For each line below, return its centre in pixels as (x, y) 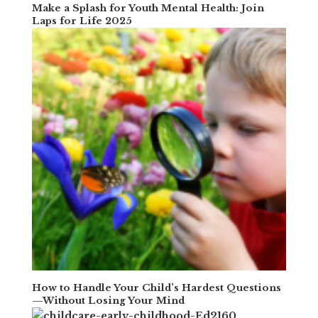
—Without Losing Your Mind (108, 301)
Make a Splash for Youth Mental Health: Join (148, 9)
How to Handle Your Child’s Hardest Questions (156, 288)
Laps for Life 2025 (82, 21)
